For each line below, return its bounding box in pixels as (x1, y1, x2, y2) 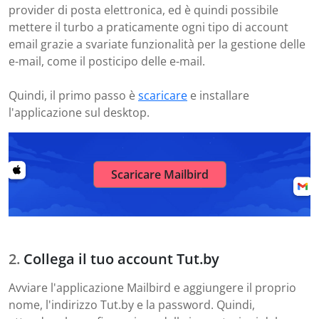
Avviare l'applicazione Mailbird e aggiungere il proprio (9, 280, 296, 296)
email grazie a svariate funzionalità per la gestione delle (9, 36, 305, 53)
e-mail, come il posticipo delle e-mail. (9, 53, 205, 70)
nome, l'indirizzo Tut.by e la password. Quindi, (9, 297, 255, 313)
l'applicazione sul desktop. (9, 105, 150, 121)
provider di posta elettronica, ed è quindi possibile (9, 2, 278, 19)
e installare (187, 88, 249, 104)
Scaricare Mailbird (110, 167, 209, 183)
